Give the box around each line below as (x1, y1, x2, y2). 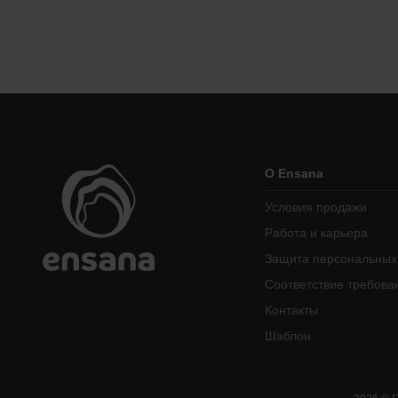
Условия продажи (264, 200, 367, 214)
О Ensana (264, 166, 323, 180)
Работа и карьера (264, 226, 368, 240)
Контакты (264, 303, 318, 317)
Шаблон (264, 329, 311, 343)
